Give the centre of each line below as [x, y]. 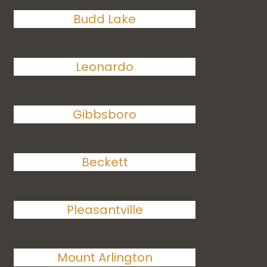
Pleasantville [105, 210]
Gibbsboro [105, 114]
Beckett [105, 162]
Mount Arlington [105, 257]
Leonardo [105, 67]
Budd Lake [105, 19]
